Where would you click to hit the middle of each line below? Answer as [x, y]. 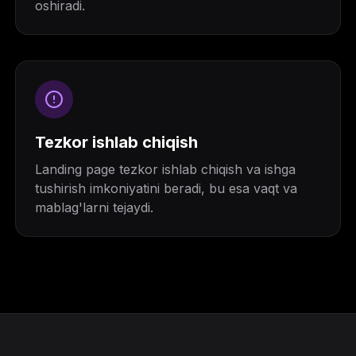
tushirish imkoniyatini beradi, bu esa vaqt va [166, 188]
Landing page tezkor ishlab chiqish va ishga [165, 169]
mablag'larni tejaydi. [94, 207]
